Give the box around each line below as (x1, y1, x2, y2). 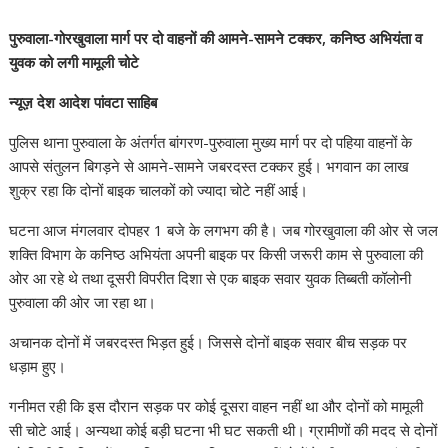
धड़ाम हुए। (9, 356, 67, 376)
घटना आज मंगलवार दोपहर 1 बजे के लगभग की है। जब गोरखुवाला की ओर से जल (9, 220, 439, 240)
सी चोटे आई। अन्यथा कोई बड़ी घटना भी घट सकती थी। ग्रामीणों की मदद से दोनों (9, 420, 438, 440)
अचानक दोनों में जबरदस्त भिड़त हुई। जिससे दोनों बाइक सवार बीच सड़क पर (9, 332, 408, 352)
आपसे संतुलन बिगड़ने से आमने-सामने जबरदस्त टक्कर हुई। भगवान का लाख (9, 156, 410, 176)
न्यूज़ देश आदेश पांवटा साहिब (9, 92, 158, 112)
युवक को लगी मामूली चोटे (9, 52, 140, 72)
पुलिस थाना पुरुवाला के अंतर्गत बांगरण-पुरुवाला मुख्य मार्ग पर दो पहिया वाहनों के (9, 132, 413, 152)
